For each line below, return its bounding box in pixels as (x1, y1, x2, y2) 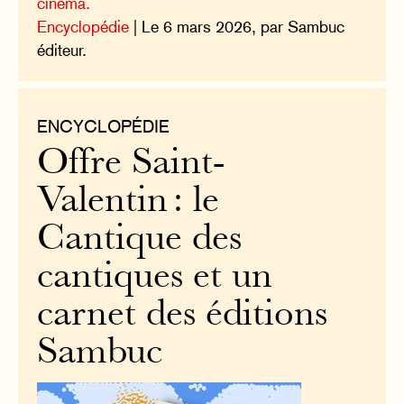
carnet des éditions (37, 298, 328, 334)
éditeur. (37, 40, 87, 60)
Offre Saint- (37, 146, 225, 182)
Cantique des (37, 222, 243, 258)
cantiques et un (37, 260, 273, 296)
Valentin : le (37, 184, 220, 220)
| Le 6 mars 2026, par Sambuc (129, 16, 345, 36)
